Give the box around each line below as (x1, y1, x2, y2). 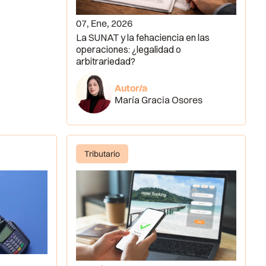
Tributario (84, 148, 120, 159)
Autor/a (115, 82, 148, 94)
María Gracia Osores (115, 94, 203, 106)
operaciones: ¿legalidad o (75, 43, 181, 56)
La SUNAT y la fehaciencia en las (75, 31, 210, 44)
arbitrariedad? (75, 55, 135, 68)
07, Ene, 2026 (75, 17, 132, 30)
